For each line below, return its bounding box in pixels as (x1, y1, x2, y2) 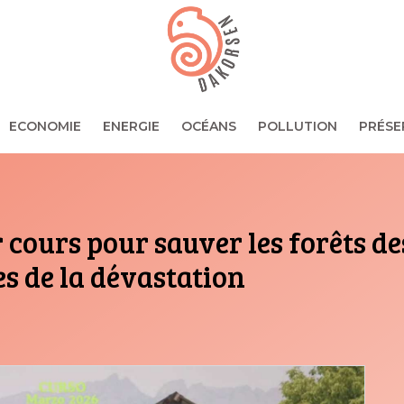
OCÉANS (181, 118, 236, 134)
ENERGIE (103, 118, 160, 134)
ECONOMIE (9, 118, 81, 134)
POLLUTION (258, 118, 337, 134)
